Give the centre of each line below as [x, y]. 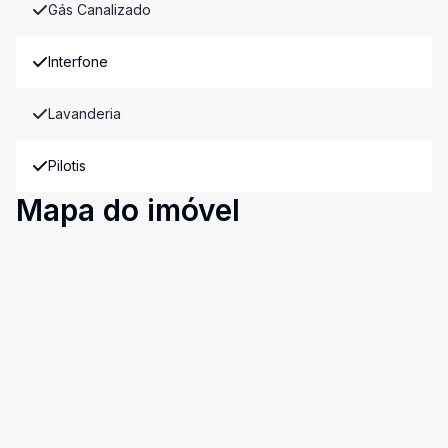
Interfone [78, 61]
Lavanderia [84, 113]
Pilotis [67, 165]
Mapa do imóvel [128, 210]
